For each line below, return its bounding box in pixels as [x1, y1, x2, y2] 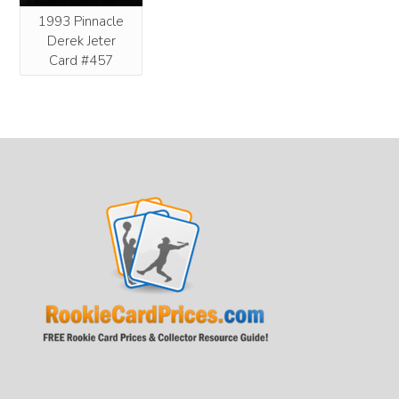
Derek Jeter [46, 31, 116, 50]
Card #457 [49, 51, 113, 69]
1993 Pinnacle [38, 12, 124, 30]
